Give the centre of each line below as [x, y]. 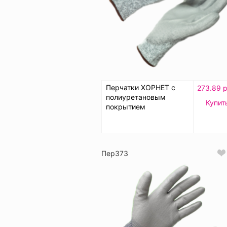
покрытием [126, 106]
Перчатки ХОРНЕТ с [141, 87]
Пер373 [115, 153]
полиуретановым [136, 97]
